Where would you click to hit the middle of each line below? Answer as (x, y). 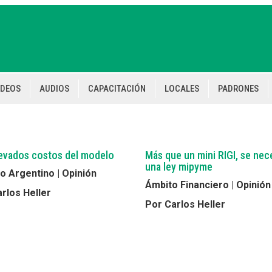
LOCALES (182, 89)
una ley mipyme (179, 167)
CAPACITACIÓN (117, 89)
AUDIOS (54, 89)
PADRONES (238, 89)
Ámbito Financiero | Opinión (208, 185)
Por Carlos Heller (185, 204)
